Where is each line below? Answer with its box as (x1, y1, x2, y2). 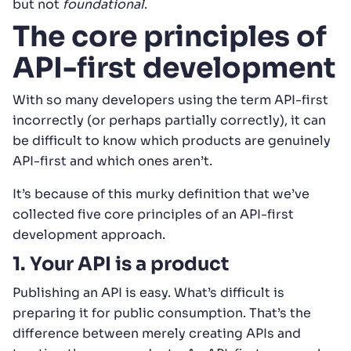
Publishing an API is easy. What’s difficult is (13, 284, 284, 301)
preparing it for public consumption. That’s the (13, 304, 311, 321)
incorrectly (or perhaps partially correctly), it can (13, 111, 326, 128)
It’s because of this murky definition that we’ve (13, 185, 309, 202)
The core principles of (13, 18, 327, 54)
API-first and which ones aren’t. (13, 152, 212, 169)
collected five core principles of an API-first (13, 205, 294, 223)
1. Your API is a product (13, 251, 229, 276)
